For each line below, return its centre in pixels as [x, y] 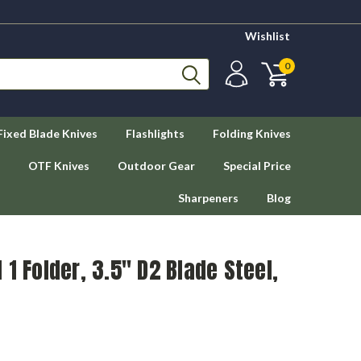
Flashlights [155, 133]
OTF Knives [59, 166]
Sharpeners [208, 198]
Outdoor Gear [156, 166]
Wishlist [268, 36]
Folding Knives [252, 133]
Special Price [257, 166]
